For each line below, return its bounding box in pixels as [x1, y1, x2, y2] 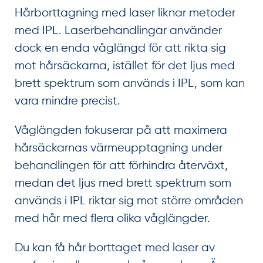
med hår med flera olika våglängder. [15, 212, 210, 225]
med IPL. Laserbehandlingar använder [15, 24, 222, 37]
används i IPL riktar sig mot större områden [15, 194, 243, 207]
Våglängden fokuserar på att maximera [15, 124, 227, 137]
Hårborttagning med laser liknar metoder [15, 6, 235, 19]
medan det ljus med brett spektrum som [15, 177, 231, 190]
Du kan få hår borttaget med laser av [15, 241, 215, 254]
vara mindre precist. [15, 95, 120, 107]
